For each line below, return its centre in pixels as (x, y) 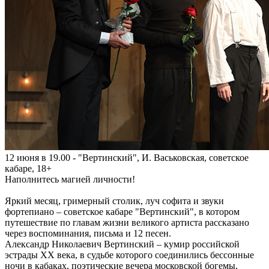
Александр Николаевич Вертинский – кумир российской (122, 244)
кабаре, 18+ (28, 168)
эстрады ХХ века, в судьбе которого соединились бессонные (129, 255)
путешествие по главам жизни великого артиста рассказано (127, 222)
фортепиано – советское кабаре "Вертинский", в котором (122, 211)
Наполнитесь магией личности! (70, 179)
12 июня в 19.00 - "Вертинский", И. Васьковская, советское (127, 157)
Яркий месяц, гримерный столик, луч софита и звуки (114, 201)
